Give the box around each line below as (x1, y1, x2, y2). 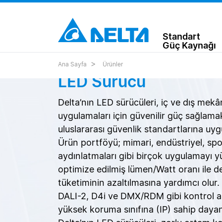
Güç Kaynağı (163, 40, 216, 51)
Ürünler (103, 60, 123, 68)
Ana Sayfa (58, 60, 87, 68)
